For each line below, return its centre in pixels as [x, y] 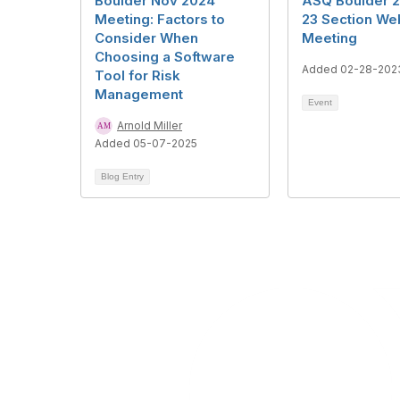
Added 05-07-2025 [146, 143]
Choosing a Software [165, 57]
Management [139, 94]
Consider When [146, 38]
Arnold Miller [150, 125]
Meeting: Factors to [160, 19]
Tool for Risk [137, 75]
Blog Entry [122, 176]
